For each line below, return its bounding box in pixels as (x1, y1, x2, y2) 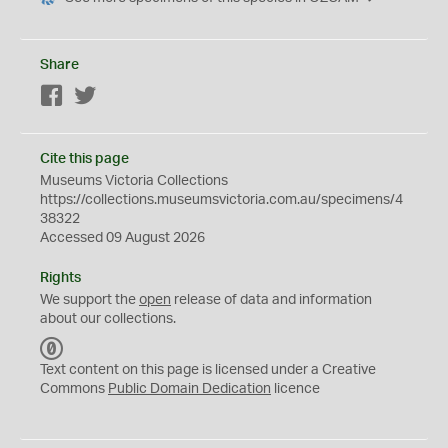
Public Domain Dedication (108, 382, 271, 396)
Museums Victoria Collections (40, 174, 228, 188)
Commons (40, 382, 108, 396)
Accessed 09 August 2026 (40, 231, 205, 245)
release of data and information (171, 293, 372, 307)
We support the (40, 293, 139, 307)
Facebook (64, 90, 127, 104)
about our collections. (40, 312, 176, 326)
